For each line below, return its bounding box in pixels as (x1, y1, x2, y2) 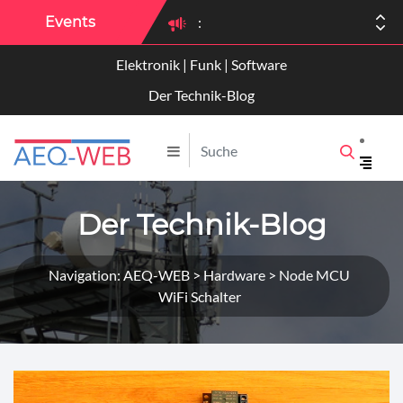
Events (45, 13, 96, 31)
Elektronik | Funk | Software (116, 56, 287, 73)
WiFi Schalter (157, 288, 241, 305)
